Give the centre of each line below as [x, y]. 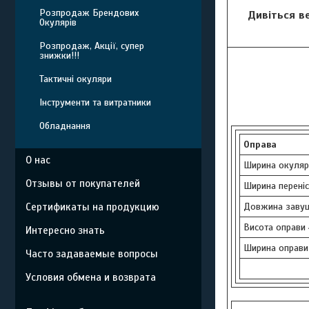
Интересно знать [65, 230]
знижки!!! [59, 56]
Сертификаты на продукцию [92, 207]
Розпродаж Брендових [89, 13]
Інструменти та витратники [95, 102]
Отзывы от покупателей [83, 183]
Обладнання [65, 126]
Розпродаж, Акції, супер [92, 46]
